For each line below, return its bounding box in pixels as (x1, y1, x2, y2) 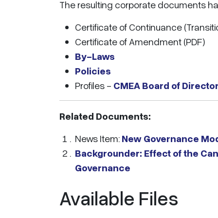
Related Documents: (59, 110, 151, 122)
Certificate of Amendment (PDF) (75, 36, 205, 47)
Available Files (59, 186, 179, 210)
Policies (75, 65, 111, 76)
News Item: (75, 132, 122, 144)
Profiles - (75, 79, 113, 91)
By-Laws (75, 50, 115, 62)
